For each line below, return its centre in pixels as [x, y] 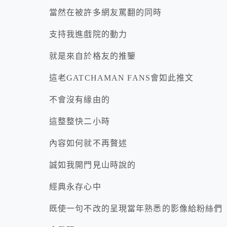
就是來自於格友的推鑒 [93, 56]
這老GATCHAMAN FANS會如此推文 [122, 78]
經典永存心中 [75, 187]
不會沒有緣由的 [80, 100]
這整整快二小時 [80, 122]
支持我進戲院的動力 [88, 34]
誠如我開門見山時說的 [93, 165]
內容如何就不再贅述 [88, 143]
